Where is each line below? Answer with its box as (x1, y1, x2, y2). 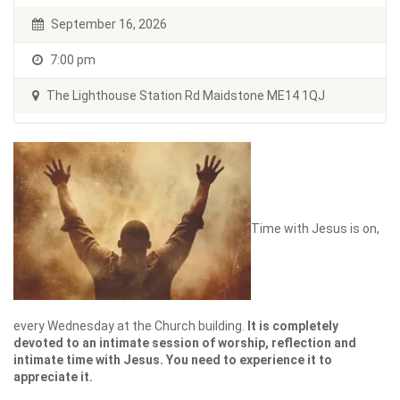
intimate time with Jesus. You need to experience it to (13, 353, 332, 368)
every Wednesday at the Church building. (13, 319, 247, 334)
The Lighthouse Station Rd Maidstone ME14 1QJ (44, 88, 325, 103)
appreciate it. (13, 370, 93, 385)
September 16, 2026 (48, 17, 167, 31)
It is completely (247, 319, 338, 334)
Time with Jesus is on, (251, 221, 379, 237)
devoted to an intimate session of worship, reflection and (13, 336, 356, 351)
